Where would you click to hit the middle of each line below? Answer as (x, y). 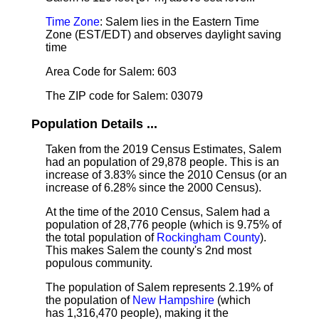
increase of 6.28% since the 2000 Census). (153, 188)
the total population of (101, 237)
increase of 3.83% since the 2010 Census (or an (166, 175)
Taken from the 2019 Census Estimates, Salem (163, 149)
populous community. (99, 263)
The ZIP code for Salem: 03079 (124, 96)
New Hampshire (173, 300)
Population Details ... (94, 124)
